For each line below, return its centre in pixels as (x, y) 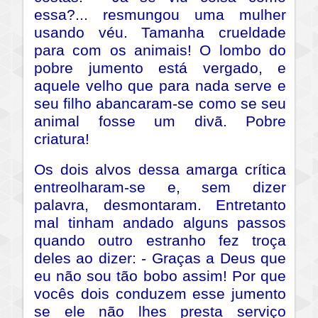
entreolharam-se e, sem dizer (160, 188)
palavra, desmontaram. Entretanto (160, 205)
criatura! (62, 139)
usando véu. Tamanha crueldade (160, 33)
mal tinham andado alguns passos (160, 223)
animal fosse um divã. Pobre (160, 122)
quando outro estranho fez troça (160, 241)
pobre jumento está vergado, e (160, 68)
